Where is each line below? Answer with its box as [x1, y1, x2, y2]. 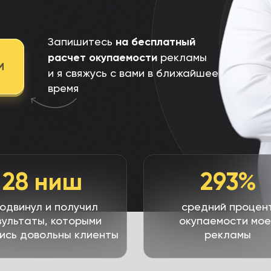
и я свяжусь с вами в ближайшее [48, 67, 218, 79]
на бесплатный [116, 35, 195, 48]
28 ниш [2, 167, 82, 197]
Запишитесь [48, 35, 116, 48]
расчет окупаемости [48, 51, 157, 64]
